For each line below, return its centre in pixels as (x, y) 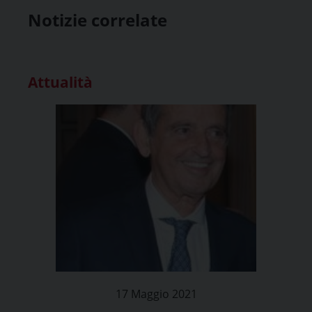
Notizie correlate (97, 19)
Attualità (60, 82)
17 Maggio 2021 (156, 294)
